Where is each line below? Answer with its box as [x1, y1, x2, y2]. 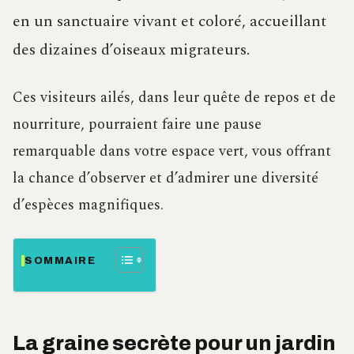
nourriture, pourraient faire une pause [13, 112, 262, 136]
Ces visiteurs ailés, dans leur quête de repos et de [13, 85, 336, 109]
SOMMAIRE [24, 254, 96, 266]
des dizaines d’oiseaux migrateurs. [13, 37, 250, 62]
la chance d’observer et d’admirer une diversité [13, 166, 318, 190]
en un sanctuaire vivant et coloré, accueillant [13, 9, 326, 33]
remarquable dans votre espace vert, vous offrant [13, 139, 331, 163]
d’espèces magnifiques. [13, 193, 164, 217]
